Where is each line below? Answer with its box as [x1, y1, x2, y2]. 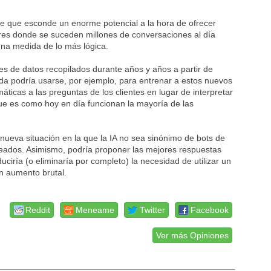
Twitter [140, 205, 166, 215]
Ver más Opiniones [156, 230, 229, 240]
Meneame [76, 205, 115, 215]
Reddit [25, 205, 51, 215]
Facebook [191, 205, 229, 215]
